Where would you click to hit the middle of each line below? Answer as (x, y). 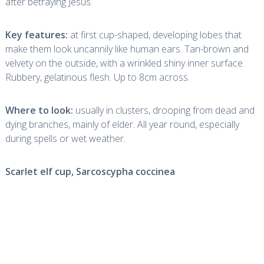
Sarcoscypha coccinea (125, 171)
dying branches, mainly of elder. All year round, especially (122, 124)
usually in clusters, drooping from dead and (164, 110)
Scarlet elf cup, (39, 171)
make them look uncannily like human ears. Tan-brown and (127, 49)
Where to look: (39, 110)
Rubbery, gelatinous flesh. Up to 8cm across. (97, 77)
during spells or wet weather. (65, 138)
